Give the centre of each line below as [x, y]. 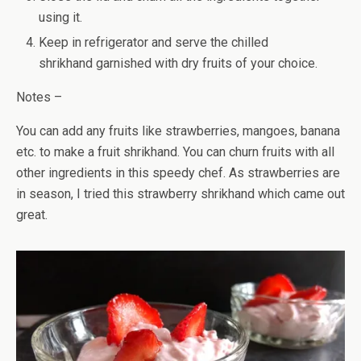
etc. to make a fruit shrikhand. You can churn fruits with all [175, 151]
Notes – [39, 97]
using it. [61, 18]
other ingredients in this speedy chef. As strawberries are [178, 172]
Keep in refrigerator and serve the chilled [154, 42]
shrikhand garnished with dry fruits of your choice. [178, 63]
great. [32, 214]
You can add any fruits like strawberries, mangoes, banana [178, 131]
